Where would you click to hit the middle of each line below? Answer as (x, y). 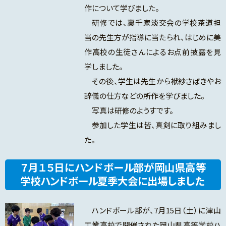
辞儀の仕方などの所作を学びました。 (144, 96)
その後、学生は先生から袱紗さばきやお (152, 81)
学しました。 (103, 67)
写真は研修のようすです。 (129, 110)
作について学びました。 (122, 8)
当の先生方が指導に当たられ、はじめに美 (152, 37)
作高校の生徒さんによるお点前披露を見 (152, 52)
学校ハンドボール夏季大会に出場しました (112, 181)
